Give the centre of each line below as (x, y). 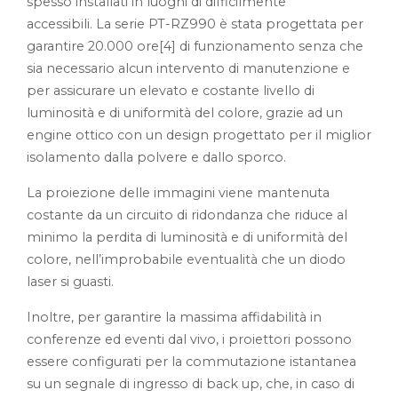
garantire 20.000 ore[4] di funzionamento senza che (195, 46)
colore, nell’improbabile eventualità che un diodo (186, 259)
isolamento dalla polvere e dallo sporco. (156, 157)
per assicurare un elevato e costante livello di (171, 90)
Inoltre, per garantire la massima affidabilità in (174, 317)
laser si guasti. (72, 281)
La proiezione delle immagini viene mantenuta (178, 192)
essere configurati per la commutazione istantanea (191, 361)
